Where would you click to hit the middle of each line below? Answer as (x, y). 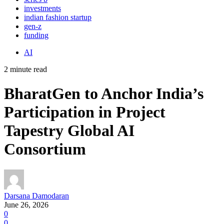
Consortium (45, 149)
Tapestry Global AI (69, 131)
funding (36, 35)
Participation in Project (85, 112)
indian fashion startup (58, 17)
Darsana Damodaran (36, 195)
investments (42, 8)
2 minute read (25, 69)
